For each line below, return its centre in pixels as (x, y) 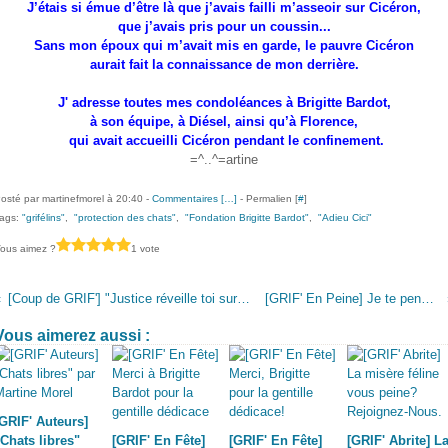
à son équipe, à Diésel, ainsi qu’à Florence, (224, 121)
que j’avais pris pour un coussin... (224, 26)
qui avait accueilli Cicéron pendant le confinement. (226, 140)
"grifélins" (43, 217)
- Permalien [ (267, 198)
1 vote (145, 248)
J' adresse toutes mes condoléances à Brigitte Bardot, (224, 102)
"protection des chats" (125, 217)
